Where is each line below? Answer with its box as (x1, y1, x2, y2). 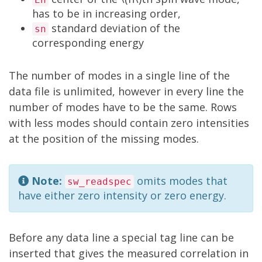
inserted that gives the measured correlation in (9, 246, 249, 260)
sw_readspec (67, 176, 132, 187)
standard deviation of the (49, 21, 180, 35)
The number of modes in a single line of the (9, 68, 230, 82)
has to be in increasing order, (32, 6, 181, 20)
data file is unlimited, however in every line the (9, 84, 244, 98)
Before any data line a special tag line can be (9, 230, 234, 244)
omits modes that (134, 174, 227, 188)
